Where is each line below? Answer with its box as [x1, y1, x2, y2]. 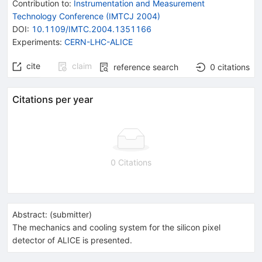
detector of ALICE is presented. [12, 235, 132, 245]
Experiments [12, 36, 60, 47]
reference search [113, 61, 178, 72]
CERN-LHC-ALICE [64, 36, 133, 47]
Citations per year [12, 93, 93, 105]
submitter [53, 209, 89, 219]
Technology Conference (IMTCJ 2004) [12, 11, 160, 21]
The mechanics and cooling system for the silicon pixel [12, 222, 220, 232]
